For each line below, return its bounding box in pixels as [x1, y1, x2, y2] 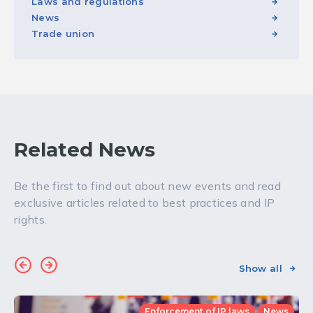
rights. [14, 212, 48, 226]
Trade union [31, 27, 95, 39]
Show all [238, 262, 282, 274]
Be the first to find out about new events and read [14, 178, 281, 193]
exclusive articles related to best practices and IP [14, 195, 275, 210]
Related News [14, 137, 155, 161]
